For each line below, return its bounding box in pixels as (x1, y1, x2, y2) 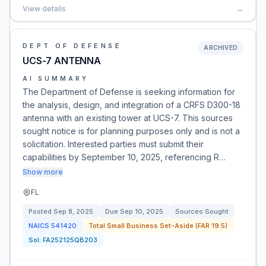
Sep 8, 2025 (53, 207, 93, 216)
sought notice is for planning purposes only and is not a (23, 126, 240, 136)
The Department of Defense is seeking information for (23, 87, 235, 97)
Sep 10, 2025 (120, 207, 163, 216)
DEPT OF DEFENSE (23, 42, 122, 50)
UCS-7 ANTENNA (23, 55, 101, 66)
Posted (28, 207, 53, 216)
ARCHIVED (204, 44, 237, 51)
